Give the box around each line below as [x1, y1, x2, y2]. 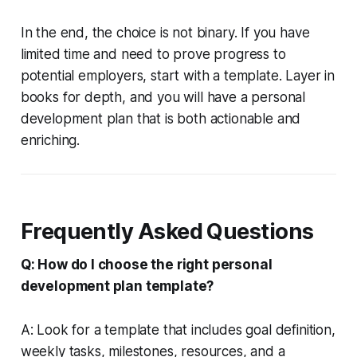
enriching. [20, 131, 80, 148]
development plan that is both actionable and [20, 110, 301, 127]
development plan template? [20, 277, 214, 294]
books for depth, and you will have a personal [20, 88, 306, 105]
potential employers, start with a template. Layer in [20, 67, 335, 84]
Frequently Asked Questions [20, 218, 314, 245]
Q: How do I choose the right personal [20, 256, 273, 273]
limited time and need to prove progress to [20, 45, 286, 62]
